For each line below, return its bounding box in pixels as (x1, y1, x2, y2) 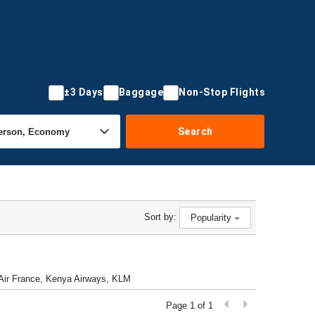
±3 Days (64, 86, 103, 98)
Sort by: (144, 211, 176, 222)
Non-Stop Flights (179, 86, 265, 98)
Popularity (191, 212, 234, 223)
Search (177, 125, 213, 137)
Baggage (118, 86, 163, 98)
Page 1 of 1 (166, 300, 216, 311)
